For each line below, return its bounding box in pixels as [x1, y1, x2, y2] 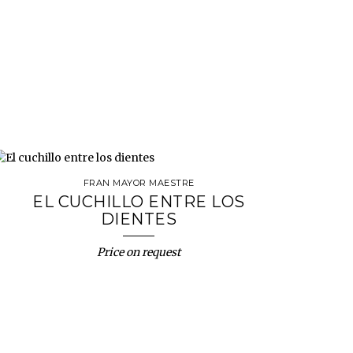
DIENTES [100, 210, 177, 229]
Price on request [97, 245, 180, 259]
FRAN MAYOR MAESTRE [83, 177, 195, 188]
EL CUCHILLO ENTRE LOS [32, 192, 245, 211]
